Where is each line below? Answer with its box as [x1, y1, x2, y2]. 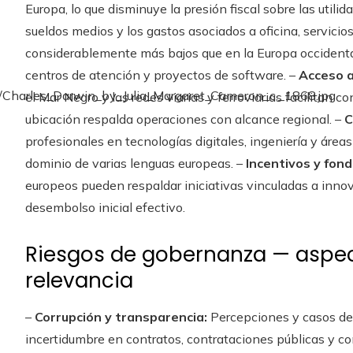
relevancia [25, 266, 133, 295]
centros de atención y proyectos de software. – [25, 66, 299, 83]
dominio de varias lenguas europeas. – [25, 154, 246, 171]
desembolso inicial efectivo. [25, 199, 185, 215]
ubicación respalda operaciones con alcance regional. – [25, 110, 344, 127]
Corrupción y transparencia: [35, 308, 207, 325]
